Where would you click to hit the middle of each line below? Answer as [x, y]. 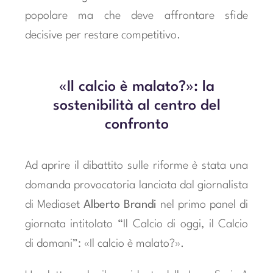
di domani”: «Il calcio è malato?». [104, 243]
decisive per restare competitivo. [102, 35]
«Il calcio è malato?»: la [136, 87]
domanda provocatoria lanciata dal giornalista [136, 185]
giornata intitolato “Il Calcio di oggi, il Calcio [136, 224]
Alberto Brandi [120, 204]
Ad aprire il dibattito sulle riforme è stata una [136, 165]
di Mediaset [54, 204]
